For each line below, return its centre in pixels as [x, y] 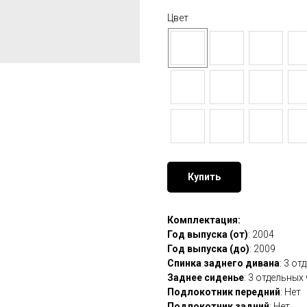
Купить [204, 177]
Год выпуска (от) [208, 234]
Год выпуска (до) [208, 249]
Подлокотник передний [224, 292]
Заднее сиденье [206, 278]
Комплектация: [204, 220]
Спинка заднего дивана [223, 263]
